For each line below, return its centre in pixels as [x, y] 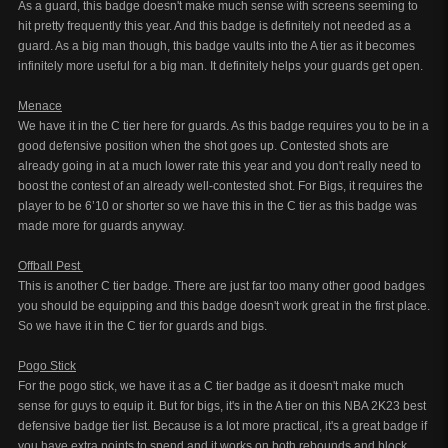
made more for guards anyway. [101, 226]
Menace [40, 106]
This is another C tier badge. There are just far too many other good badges [221, 286]
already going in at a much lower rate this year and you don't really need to [219, 166]
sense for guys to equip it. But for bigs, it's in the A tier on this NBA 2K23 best [222, 406]
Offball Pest [50, 266]
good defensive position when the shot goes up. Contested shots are [203, 146]
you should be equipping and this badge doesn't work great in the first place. [224, 306]
